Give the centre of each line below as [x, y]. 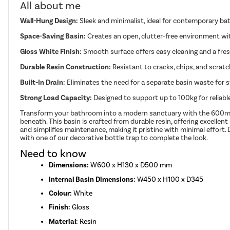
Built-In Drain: [44, 83]
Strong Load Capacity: [57, 98]
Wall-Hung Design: [50, 21]
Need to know [53, 154]
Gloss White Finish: [52, 52]
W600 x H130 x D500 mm [131, 165]
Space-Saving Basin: [54, 36]
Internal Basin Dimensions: [92, 179]
